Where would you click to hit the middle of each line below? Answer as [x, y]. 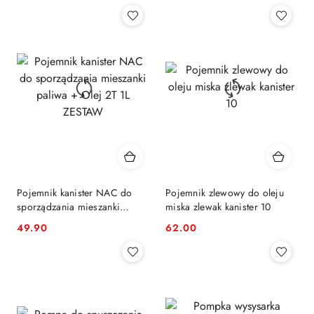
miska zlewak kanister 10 [218, 206]
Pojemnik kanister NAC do [75, 192]
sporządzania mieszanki [69, 206]
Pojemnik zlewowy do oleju [225, 192]
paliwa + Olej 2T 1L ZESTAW [80, 220]
